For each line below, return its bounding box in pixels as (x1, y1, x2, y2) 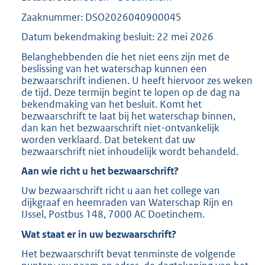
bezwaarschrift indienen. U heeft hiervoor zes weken (21, 73, 253, 87)
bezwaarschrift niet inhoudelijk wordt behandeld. (21, 144, 238, 158)
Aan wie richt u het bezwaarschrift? (21, 164, 179, 177)
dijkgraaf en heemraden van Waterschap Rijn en (21, 196, 233, 209)
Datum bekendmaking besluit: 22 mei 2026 (21, 30, 214, 44)
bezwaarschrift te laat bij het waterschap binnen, (21, 109, 235, 122)
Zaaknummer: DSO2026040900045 (21, 10, 182, 24)
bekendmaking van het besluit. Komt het (21, 97, 202, 111)
